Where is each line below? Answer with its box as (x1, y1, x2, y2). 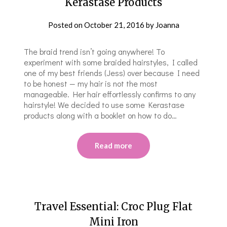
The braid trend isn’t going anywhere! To (24, 46, 165, 57)
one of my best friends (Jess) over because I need (24, 67, 200, 78)
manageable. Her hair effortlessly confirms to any (24, 88, 196, 99)
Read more (95, 140, 132, 150)
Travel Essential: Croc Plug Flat (34, 200, 193, 213)
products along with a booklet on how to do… (24, 109, 177, 121)
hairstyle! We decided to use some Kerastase (24, 99, 185, 110)
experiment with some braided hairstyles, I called (24, 56, 198, 67)
